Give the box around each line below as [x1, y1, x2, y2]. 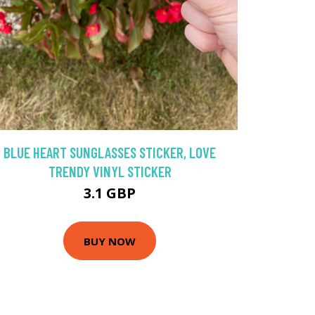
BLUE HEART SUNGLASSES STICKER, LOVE [4, 143, 216, 162]
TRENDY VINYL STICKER [48, 162, 172, 181]
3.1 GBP [84, 184, 136, 203]
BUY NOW [84, 233, 136, 248]
